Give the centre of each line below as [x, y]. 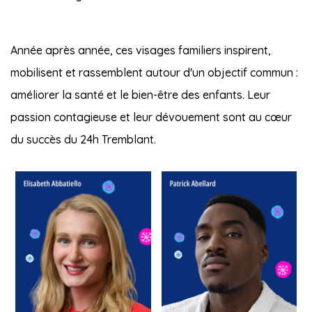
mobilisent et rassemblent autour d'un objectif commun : [154, 72]
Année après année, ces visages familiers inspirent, [141, 50]
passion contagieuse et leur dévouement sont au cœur [151, 117]
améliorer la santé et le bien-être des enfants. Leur [140, 94]
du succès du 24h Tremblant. [83, 139]
